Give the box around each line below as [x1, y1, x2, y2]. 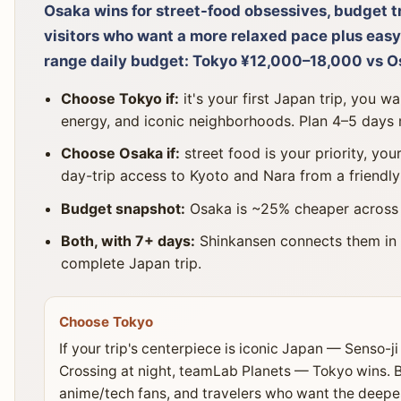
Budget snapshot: [61, 199, 186, 218]
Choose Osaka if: [61, 144, 181, 163]
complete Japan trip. [61, 253, 202, 272]
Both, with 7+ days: [61, 231, 196, 250]
